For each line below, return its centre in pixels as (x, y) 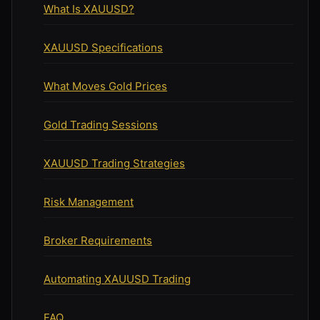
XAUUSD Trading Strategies (114, 163)
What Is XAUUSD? (89, 9)
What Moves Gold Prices (105, 86)
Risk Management (89, 201)
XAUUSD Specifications (103, 47)
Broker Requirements (98, 240)
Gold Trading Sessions (101, 124)
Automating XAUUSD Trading (117, 279)
